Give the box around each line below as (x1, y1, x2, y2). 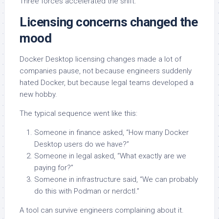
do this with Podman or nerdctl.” (34, 187, 139, 196)
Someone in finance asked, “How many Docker (34, 128, 189, 137)
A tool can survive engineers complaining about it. (20, 206, 184, 215)
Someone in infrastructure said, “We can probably (34, 175, 198, 184)
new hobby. (20, 90, 57, 99)
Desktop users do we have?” (34, 140, 129, 149)
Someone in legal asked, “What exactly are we (34, 152, 186, 161)
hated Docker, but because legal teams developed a (20, 78, 194, 88)
